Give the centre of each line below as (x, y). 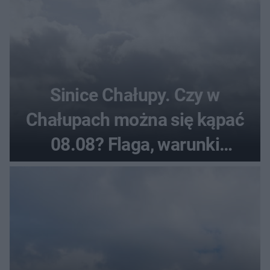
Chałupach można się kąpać (135, 120)
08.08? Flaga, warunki (135, 145)
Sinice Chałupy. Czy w (135, 95)
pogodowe (135, 169)
